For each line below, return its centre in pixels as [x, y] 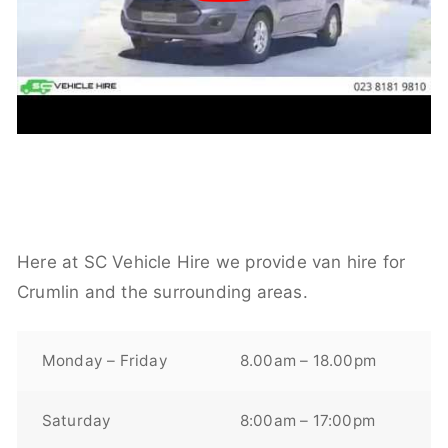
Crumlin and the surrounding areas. [162, 291]
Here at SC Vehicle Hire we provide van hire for [211, 261]
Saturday [76, 420]
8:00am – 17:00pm [307, 420]
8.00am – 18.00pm [307, 360]
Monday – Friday [104, 360]
